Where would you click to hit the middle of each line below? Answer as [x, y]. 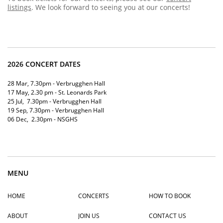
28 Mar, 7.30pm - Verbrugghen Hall [56, 83]
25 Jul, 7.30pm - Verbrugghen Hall [55, 101]
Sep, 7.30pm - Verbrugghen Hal [58, 110]
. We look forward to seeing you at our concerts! [111, 7]
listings [19, 7]
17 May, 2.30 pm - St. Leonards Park [57, 92]
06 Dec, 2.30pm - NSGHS [43, 119]
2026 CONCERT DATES [44, 64]
